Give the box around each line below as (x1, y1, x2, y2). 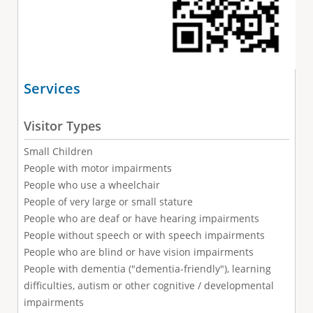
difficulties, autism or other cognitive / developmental (23, 278, 274, 292)
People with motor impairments (23, 161, 172, 175)
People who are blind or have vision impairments (23, 245, 254, 259)
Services (23, 78, 80, 98)
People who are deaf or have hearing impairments (23, 211, 259, 225)
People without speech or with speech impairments (23, 228, 265, 242)
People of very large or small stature (23, 194, 193, 208)
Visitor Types (23, 117, 101, 134)
